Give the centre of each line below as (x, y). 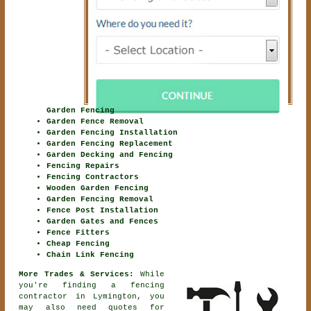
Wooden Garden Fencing (98, 188)
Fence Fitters (78, 233)
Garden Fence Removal (95, 122)
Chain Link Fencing (91, 255)
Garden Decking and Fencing (110, 155)
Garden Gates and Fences (103, 222)
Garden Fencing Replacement (110, 144)
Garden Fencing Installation (112, 133)
